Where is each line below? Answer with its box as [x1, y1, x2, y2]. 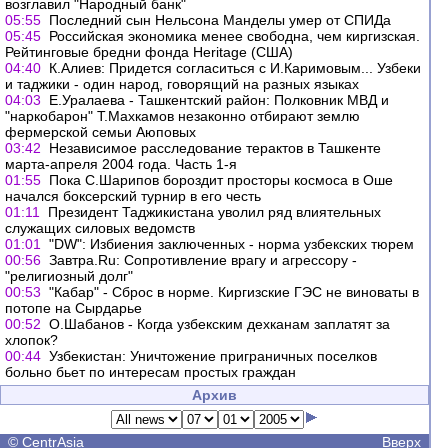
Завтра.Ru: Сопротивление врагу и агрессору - [49, 252, 357, 268]
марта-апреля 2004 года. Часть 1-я [5, 156, 237, 172]
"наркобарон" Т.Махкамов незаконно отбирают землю [5, 108, 360, 124]
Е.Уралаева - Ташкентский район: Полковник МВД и [49, 92, 389, 108]
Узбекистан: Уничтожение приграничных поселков [49, 348, 377, 364]
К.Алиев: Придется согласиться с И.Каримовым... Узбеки [49, 60, 421, 76]
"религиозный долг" [5, 268, 133, 284]
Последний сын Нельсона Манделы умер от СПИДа [49, 12, 391, 28]
